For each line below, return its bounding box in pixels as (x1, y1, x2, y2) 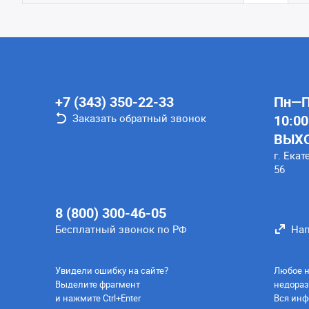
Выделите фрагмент (55, 278, 140, 290)
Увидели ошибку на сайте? (55, 264, 168, 277)
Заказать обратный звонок (72, 111, 206, 125)
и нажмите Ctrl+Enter (55, 292, 141, 304)
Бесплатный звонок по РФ (55, 222, 187, 236)
